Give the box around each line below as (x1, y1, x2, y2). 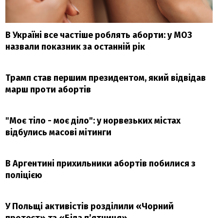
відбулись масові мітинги (5, 127, 112, 138)
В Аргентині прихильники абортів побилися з (5, 158, 196, 169)
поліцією (5, 169, 43, 181)
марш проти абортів (5, 84, 91, 95)
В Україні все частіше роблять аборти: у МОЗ (5, 29, 193, 40)
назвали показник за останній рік (5, 41, 145, 52)
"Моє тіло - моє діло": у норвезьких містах (5, 115, 181, 126)
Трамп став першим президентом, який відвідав (5, 72, 206, 83)
